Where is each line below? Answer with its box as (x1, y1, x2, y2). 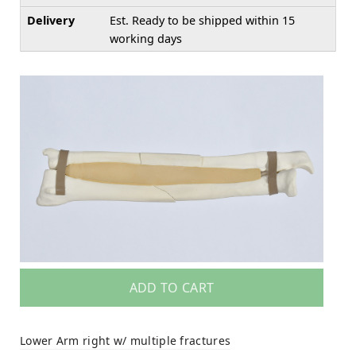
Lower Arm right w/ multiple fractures (20, 333, 231, 349)
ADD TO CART (129, 279, 215, 297)
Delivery (27, 12, 75, 28)
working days (110, 30, 182, 46)
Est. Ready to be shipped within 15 (110, 12, 295, 28)
